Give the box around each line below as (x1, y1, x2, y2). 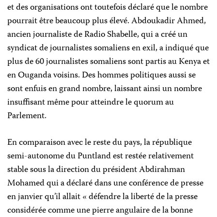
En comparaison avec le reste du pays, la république (7, 136, 192, 150)
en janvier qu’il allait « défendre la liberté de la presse (7, 190, 198, 204)
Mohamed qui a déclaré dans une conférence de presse (7, 176, 203, 191)
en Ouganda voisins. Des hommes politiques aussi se (7, 68, 196, 83)
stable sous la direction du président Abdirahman (7, 163, 185, 177)
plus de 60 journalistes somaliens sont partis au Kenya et (7, 55, 210, 69)
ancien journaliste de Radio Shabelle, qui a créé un (7, 28, 187, 42)
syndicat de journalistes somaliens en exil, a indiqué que (7, 41, 209, 56)
